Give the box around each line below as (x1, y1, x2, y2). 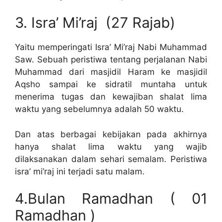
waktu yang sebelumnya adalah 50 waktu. (15, 104, 184, 114)
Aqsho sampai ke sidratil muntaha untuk (15, 79, 207, 90)
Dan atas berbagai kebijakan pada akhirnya (15, 129, 207, 139)
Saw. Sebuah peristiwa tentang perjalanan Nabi (15, 55, 207, 65)
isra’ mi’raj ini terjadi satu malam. (15, 166, 145, 176)
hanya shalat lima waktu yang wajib (15, 141, 207, 152)
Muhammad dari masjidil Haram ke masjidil (15, 67, 207, 77)
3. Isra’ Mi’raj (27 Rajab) (15, 14, 175, 32)
